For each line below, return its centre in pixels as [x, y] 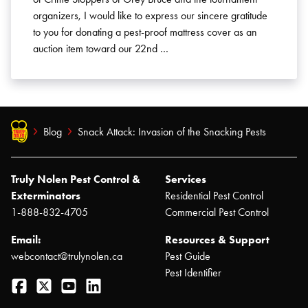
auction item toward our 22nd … [101, 48]
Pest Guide [188, 256]
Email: [26, 240]
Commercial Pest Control [217, 212]
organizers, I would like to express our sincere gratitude [150, 15]
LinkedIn [123, 284]
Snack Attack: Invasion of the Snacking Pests [172, 131]
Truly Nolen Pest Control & [76, 179]
